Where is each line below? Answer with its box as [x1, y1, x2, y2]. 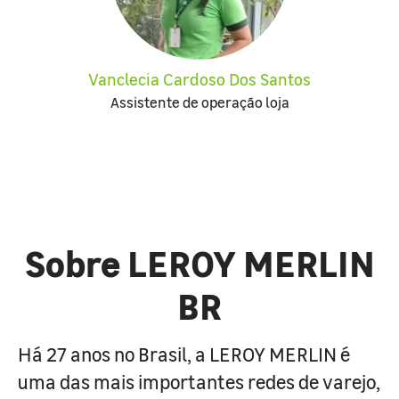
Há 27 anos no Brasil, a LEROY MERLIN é [18, 340, 350, 367]
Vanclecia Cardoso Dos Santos [88, 68, 311, 90]
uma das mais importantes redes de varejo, [18, 368, 380, 395]
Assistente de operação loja [110, 92, 289, 111]
